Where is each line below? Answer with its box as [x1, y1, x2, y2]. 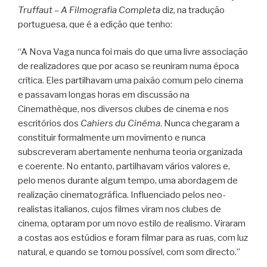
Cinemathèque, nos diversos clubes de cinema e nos [18, 104, 229, 115]
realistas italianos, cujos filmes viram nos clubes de [18, 204, 221, 215]
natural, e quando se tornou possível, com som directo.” [18, 247, 240, 258]
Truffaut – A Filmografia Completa [18, 4, 160, 15]
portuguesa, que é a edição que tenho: [18, 18, 172, 30]
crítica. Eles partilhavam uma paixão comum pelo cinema [18, 75, 243, 86]
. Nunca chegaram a [160, 118, 240, 129]
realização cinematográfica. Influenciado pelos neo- [18, 190, 226, 201]
